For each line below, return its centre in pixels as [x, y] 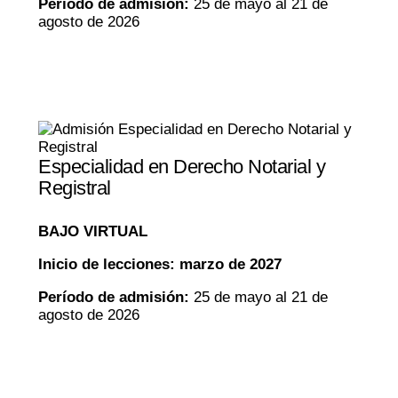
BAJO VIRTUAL [93, 231]
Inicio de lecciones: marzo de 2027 [160, 264]
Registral [75, 187]
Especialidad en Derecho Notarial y [182, 166]
